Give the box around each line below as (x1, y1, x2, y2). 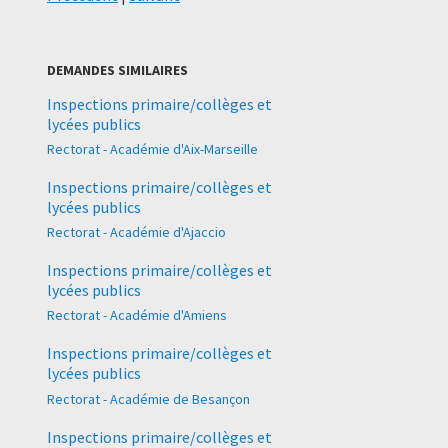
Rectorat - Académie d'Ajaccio (47, 223, 226, 242)
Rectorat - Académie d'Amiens (47, 306, 227, 325)
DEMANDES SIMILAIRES (47, 60, 188, 79)
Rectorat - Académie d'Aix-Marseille (47, 139, 258, 158)
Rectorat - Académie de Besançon (47, 389, 250, 408)
